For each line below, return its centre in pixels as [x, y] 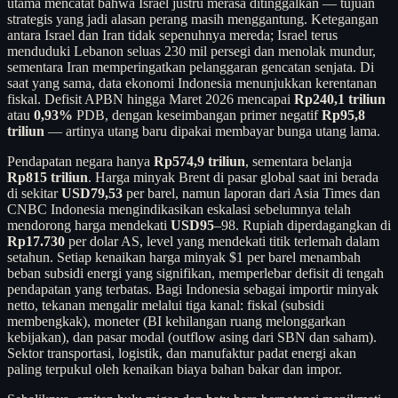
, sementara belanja [298, 161]
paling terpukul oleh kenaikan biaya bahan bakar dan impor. [175, 369]
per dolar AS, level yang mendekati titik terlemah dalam [222, 241]
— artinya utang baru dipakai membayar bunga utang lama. [212, 131]
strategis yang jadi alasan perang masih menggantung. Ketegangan [193, 19]
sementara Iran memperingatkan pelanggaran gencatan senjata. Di [191, 67]
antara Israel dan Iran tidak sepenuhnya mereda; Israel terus [172, 35]
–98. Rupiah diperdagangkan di [302, 225]
